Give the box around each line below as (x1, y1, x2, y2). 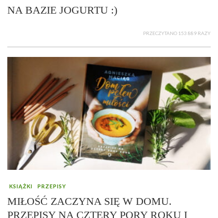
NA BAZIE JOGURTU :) (7, 4, 117, 17)
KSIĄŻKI (9, 183, 33, 190)
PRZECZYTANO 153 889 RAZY (143, 30, 211, 36)
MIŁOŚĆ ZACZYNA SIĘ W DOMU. (7, 195, 172, 208)
